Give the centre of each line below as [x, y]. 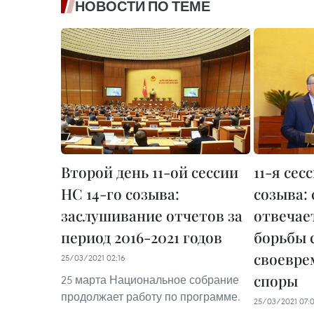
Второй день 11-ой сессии [150, 171]
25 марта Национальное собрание [150, 279]
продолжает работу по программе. [151, 296]
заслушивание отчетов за [152, 215]
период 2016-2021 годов [142, 237]
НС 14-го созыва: [120, 193]
